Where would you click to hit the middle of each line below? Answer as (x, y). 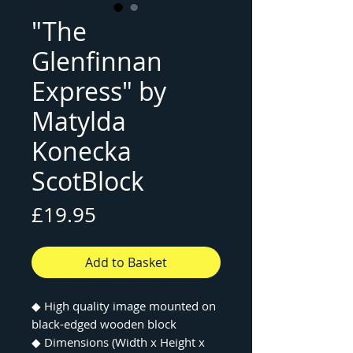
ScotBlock (88, 181)
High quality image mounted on (128, 306)
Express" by (99, 91)
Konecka (82, 151)
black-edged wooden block (104, 324)
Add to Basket (126, 262)
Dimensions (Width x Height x (123, 342)
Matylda (79, 121)
